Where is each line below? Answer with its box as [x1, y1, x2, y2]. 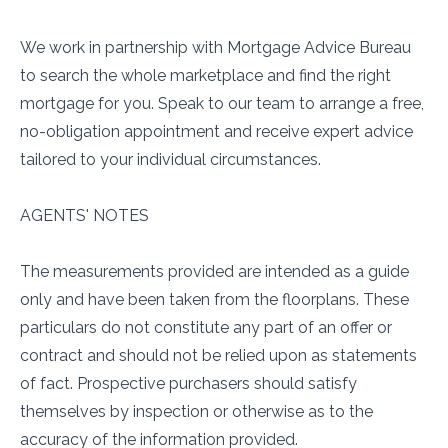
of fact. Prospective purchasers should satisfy [20, 374, 357, 393]
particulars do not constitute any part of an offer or [20, 318, 392, 337]
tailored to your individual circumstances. [20, 150, 321, 169]
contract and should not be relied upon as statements [20, 346, 417, 365]
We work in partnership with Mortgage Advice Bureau [20, 38, 411, 57]
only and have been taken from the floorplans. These [20, 290, 409, 309]
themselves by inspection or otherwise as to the [20, 402, 373, 421]
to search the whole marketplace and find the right [20, 66, 391, 85]
